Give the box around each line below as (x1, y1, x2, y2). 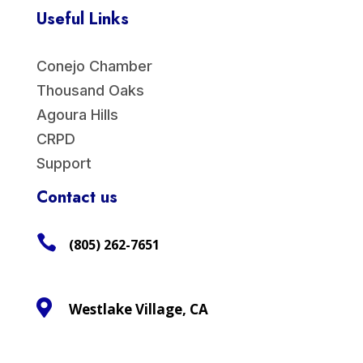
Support (36, 155, 92, 173)
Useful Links (36, 7, 129, 32)
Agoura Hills (36, 106, 118, 124)
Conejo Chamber (36, 58, 152, 75)
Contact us (36, 186, 117, 210)
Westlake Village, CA (68, 300, 208, 319)
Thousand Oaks (36, 82, 144, 100)
